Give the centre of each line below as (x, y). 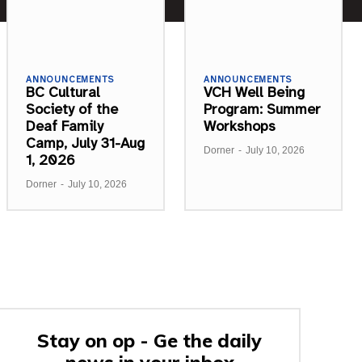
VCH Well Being (254, 92)
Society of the (72, 109)
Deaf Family (65, 126)
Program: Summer (262, 109)
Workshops (240, 126)
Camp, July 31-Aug (85, 143)
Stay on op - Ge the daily (150, 340)
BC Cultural (63, 92)
